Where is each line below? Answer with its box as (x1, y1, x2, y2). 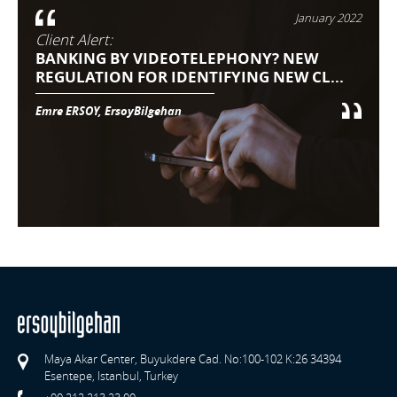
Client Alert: (35, 29, 113, 51)
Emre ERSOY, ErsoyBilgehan (35, 103, 182, 120)
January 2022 (295, 10, 362, 27)
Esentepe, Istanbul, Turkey (44, 368, 178, 385)
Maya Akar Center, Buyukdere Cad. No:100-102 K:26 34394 (44, 351, 341, 368)
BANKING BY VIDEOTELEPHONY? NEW (35, 48, 318, 69)
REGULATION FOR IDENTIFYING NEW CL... (35, 66, 344, 88)
